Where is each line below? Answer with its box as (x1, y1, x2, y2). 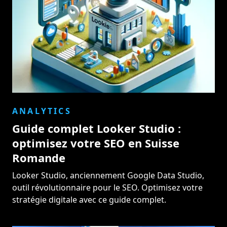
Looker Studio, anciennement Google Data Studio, (12, 169, 204, 181)
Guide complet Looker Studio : (12, 120, 181, 136)
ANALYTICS (12, 105, 71, 117)
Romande (12, 149, 65, 165)
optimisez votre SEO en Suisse (12, 135, 179, 150)
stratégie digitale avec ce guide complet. (12, 194, 166, 205)
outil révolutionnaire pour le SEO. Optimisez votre (12, 181, 203, 193)
